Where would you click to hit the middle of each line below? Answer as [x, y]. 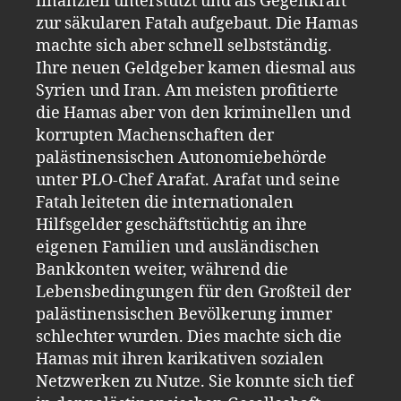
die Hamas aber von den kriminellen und [193, 113]
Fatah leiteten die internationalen [165, 202]
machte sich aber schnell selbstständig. [184, 46]
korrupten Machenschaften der [155, 135]
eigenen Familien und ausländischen [178, 247]
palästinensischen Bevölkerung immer [184, 314]
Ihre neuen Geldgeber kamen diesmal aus [196, 68]
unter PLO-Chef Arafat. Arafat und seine [188, 180]
